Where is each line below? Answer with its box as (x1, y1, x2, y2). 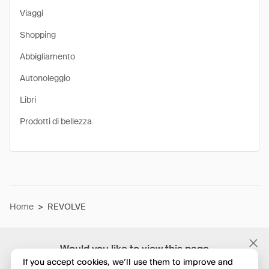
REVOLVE (47, 201, 86, 212)
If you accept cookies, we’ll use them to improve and (22, 256, 233, 267)
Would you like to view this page (60, 242, 209, 255)
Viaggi (20, 8, 43, 19)
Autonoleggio (20, 73, 70, 83)
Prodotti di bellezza (20, 116, 92, 127)
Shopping (20, 29, 56, 40)
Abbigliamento (20, 51, 75, 62)
